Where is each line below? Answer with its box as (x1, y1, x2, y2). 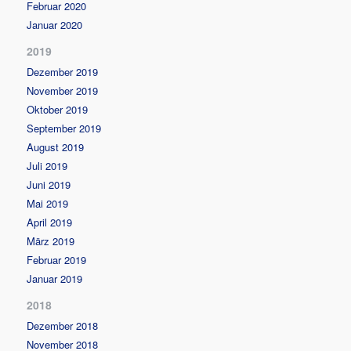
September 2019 (27, 120, 102, 136)
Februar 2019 (27, 251, 87, 267)
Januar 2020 (27, 16, 83, 32)
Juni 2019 (27, 176, 71, 192)
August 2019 (27, 139, 85, 154)
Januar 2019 (27, 270, 83, 286)
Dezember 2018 (27, 317, 99, 333)
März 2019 (27, 233, 75, 248)
